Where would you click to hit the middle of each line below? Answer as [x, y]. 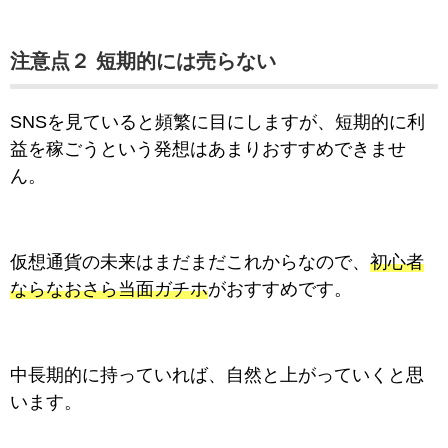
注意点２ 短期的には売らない [143, 61]
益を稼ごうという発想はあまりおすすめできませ [208, 149]
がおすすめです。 [280, 289]
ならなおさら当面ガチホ [109, 289]
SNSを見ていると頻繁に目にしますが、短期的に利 [217, 122]
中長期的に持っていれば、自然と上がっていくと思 [217, 375]
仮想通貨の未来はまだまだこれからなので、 [190, 262]
